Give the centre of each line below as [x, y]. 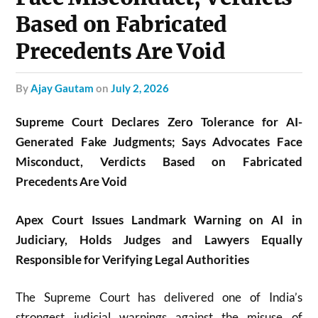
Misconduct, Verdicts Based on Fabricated [159, 161]
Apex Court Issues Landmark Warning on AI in [159, 219]
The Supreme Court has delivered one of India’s [159, 297]
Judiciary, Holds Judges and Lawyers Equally [159, 239]
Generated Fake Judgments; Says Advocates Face [159, 142]
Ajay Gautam [62, 88]
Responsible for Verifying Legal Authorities [133, 259]
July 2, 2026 [140, 88]
